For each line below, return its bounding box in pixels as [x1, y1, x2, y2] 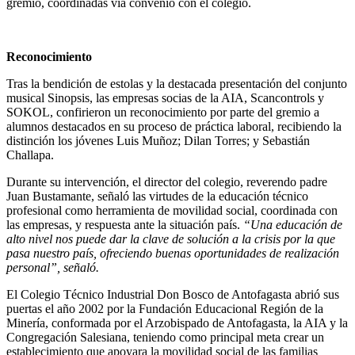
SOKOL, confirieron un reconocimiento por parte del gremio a [6, 105, 319, 119]
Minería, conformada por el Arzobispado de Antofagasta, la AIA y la [6, 315, 348, 330]
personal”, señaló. [6, 260, 99, 274]
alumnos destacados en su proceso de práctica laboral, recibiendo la [6, 119, 342, 133]
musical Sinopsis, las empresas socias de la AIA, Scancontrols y [6, 90, 324, 105]
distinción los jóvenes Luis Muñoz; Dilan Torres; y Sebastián [6, 133, 310, 147]
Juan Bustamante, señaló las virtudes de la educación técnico [6, 189, 308, 203]
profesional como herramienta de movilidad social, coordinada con [6, 203, 338, 217]
